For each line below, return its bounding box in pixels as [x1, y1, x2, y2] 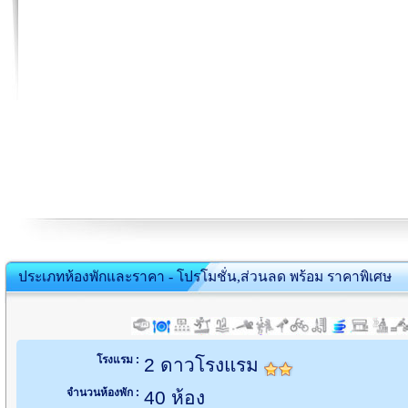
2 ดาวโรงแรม [144, 354, 264, 375]
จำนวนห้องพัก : [66, 386, 139, 399]
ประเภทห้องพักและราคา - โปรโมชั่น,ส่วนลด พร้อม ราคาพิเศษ [18, 269, 392, 284]
